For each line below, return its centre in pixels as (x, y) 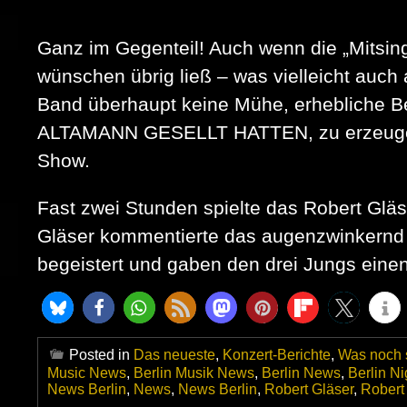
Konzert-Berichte (277, 355)
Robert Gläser (309, 390)
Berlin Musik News (194, 373)
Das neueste (174, 355)
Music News (87, 373)
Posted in (101, 355)
